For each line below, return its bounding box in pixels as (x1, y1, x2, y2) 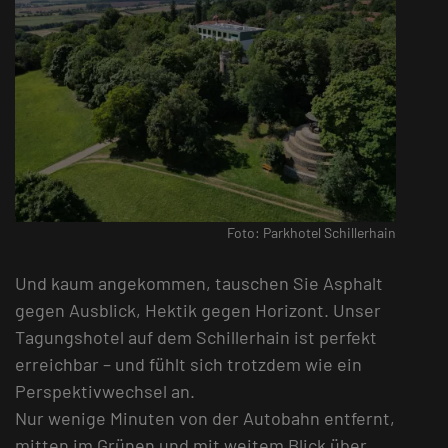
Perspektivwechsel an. (15, 380, 195, 403)
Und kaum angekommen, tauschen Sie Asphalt (15, 272, 383, 295)
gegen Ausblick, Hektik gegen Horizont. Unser (15, 299, 381, 322)
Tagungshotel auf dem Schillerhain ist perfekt (15, 326, 377, 349)
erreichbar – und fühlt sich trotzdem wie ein (15, 353, 362, 376)
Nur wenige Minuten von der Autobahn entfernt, (15, 407, 395, 430)
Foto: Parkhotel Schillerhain (226, 224, 396, 242)
